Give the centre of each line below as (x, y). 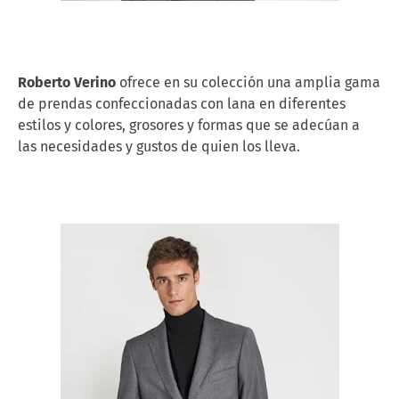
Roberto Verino (67, 82)
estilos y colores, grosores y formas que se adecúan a (189, 125)
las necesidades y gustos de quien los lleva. (159, 146)
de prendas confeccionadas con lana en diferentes (182, 103)
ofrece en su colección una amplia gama (248, 82)
